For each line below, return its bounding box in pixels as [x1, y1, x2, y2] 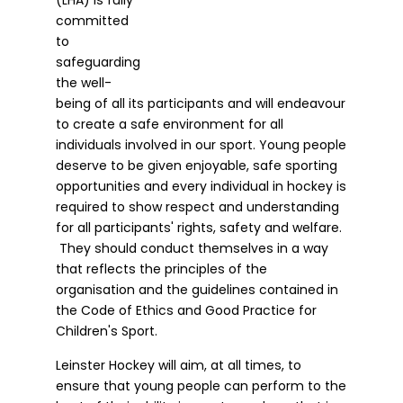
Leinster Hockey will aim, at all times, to [56, 355, 302, 374]
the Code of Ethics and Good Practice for [56, 300, 318, 319]
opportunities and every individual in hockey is [56, 176, 347, 195]
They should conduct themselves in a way [56, 238, 329, 257]
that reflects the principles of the [56, 259, 268, 278]
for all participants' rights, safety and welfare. [56, 218, 343, 237]
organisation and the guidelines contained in [56, 280, 339, 299]
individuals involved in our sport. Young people [56, 135, 347, 154]
